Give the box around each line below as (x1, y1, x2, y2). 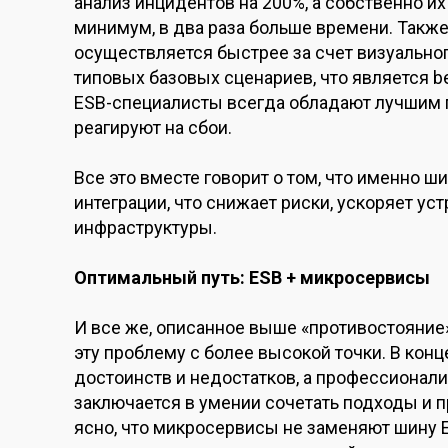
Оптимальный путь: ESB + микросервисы (74, 267, 430, 288)
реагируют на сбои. (74, 116, 232, 138)
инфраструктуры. (74, 216, 217, 238)
